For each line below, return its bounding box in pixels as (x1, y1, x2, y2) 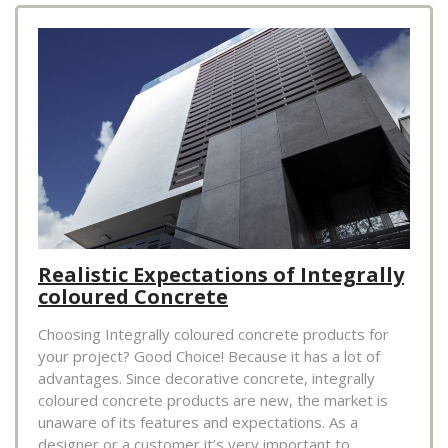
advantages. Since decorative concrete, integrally (38, 367, 375, 388)
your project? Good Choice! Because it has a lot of (38, 345, 380, 366)
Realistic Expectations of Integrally (38, 260, 404, 288)
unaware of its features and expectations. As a (38, 411, 358, 432)
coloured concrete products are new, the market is (38, 389, 388, 410)
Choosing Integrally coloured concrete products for (38, 323, 389, 344)
